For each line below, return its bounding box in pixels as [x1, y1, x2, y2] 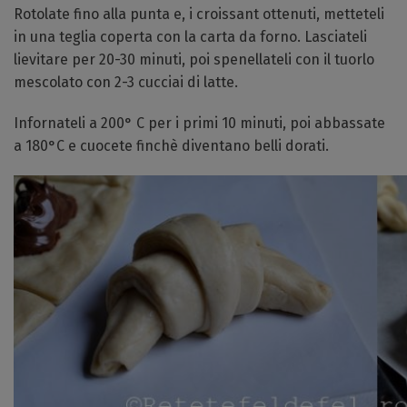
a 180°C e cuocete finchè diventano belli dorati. [14, 137, 329, 154]
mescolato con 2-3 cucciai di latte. [14, 74, 238, 91]
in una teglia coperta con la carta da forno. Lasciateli [14, 28, 367, 45]
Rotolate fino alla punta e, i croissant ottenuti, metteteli [14, 5, 384, 23]
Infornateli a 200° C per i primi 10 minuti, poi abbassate [14, 114, 385, 132]
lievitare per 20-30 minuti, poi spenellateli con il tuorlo [14, 51, 374, 68]
